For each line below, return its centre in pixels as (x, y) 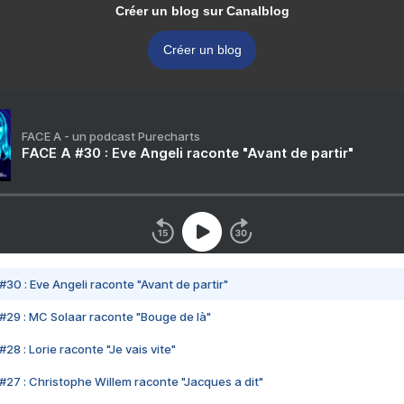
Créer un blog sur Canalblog (202, 11)
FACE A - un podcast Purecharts (111, 136)
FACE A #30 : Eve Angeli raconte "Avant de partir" (188, 153)
